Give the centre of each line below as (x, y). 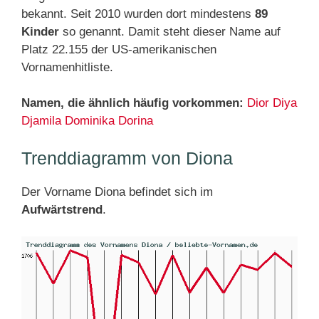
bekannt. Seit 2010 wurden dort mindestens (138, 14)
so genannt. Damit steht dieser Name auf (170, 32)
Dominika (90, 121)
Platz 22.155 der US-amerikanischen (119, 49)
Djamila (41, 121)
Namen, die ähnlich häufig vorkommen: (132, 103)
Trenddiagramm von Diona (127, 158)
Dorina (136, 121)
